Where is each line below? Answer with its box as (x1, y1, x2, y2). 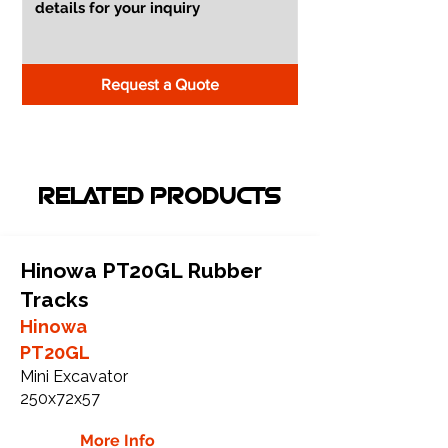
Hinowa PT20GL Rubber (20, 257, 262, 283)
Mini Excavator (20, 366, 128, 386)
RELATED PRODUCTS (38, 186, 282, 209)
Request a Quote (101, 75, 219, 93)
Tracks (20, 286, 89, 312)
